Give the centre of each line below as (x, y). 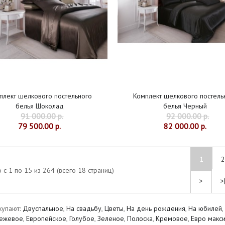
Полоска (140, 219)
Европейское (46, 219)
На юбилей (205, 209)
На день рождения (156, 209)
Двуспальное (43, 209)
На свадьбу (84, 209)
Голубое (82, 219)
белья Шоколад (39, 106)
